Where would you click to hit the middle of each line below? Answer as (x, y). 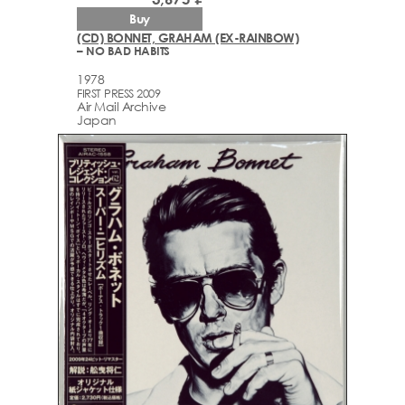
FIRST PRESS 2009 (118, 93)
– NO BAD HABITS (123, 51)
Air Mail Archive (121, 106)
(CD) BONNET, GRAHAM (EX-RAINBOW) (188, 38)
